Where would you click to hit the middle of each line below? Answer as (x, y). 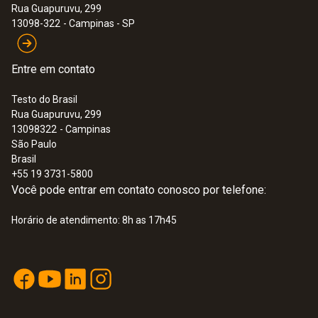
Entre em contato (53, 69)
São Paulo (34, 144)
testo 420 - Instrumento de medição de (157, 262)
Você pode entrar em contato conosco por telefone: (139, 190)
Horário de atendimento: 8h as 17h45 (94, 220)
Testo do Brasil (44, 99)
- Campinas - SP (99, 23)
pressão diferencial (101, 276)
